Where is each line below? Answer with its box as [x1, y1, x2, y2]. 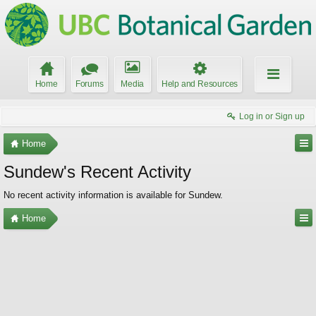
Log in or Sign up [239, 111, 305, 121]
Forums [75, 79, 104, 89]
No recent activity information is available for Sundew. [4, 190, 223, 200]
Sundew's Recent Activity [4, 162, 191, 181]
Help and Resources [161, 79, 238, 89]
